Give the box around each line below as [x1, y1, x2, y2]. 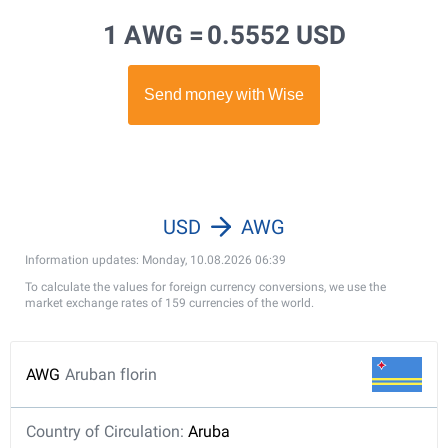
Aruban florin [65, 364, 157, 384]
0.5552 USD [206, 20, 346, 50]
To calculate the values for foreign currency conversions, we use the [25, 280, 386, 294]
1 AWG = [102, 20, 204, 50]
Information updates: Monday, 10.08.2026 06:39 [25, 253, 286, 267]
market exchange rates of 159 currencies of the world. [25, 296, 314, 310]
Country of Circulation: [26, 422, 188, 441]
